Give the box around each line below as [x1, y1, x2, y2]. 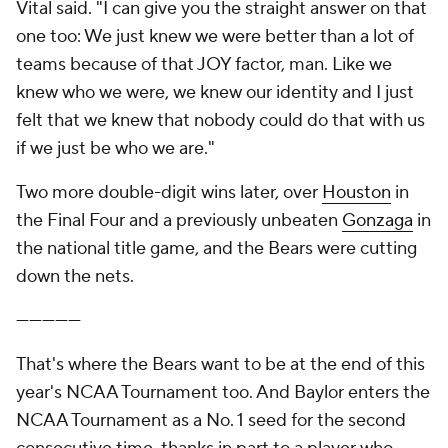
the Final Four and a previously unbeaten [16, 209, 342, 232]
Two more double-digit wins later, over [16, 181, 322, 204]
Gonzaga [342, 209, 413, 232]
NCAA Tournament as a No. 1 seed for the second [16, 409, 406, 432]
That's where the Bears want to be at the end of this [16, 353, 425, 376]
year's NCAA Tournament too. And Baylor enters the [16, 381, 430, 404]
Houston [322, 181, 391, 204]
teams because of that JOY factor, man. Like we [16, 53, 392, 76]
